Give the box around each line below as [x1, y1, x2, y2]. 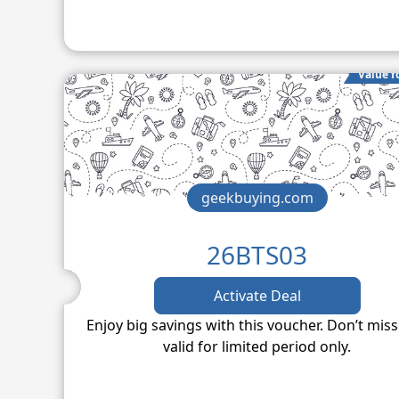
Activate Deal [213, 285, 301, 305]
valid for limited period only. [163, 336, 352, 356]
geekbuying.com [200, 187, 313, 208]
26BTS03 [207, 237, 308, 272]
